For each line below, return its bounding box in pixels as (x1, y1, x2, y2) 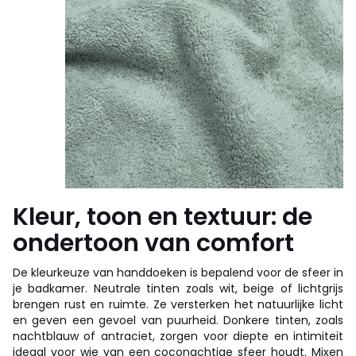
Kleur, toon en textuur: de (13, 199, 312, 234)
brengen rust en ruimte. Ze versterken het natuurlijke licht (13, 296, 343, 312)
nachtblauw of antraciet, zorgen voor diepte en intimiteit (13, 327, 343, 344)
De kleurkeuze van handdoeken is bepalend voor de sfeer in (13, 264, 343, 281)
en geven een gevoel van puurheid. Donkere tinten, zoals (13, 311, 343, 328)
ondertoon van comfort (13, 226, 294, 260)
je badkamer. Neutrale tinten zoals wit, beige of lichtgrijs (13, 280, 343, 296)
